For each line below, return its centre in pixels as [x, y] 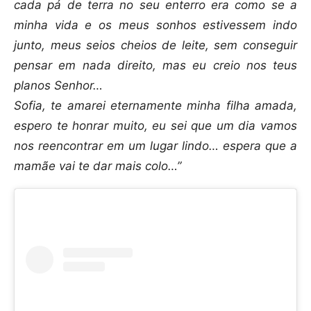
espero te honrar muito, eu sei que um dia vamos [155, 126]
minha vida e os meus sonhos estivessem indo [155, 25]
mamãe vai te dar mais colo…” [98, 166]
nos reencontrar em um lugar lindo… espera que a [155, 146]
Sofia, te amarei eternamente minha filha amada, [155, 106]
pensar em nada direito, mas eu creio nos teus [155, 66]
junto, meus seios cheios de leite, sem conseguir [155, 45]
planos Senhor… [58, 86]
